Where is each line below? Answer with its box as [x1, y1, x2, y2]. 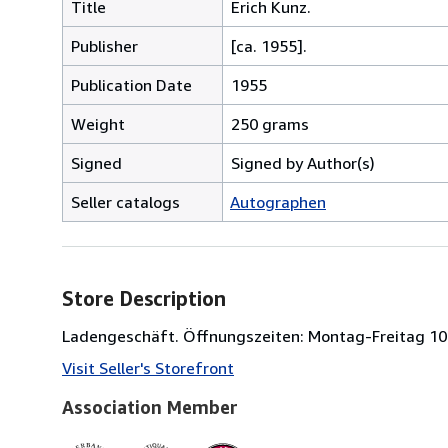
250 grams [231, 113, 309, 134]
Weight [71, 113, 125, 134]
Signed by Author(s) [231, 152, 375, 173]
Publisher [71, 35, 138, 56]
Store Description [62, 286, 226, 310]
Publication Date [71, 74, 192, 95]
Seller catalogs [71, 191, 180, 212]
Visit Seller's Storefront [62, 357, 234, 378]
